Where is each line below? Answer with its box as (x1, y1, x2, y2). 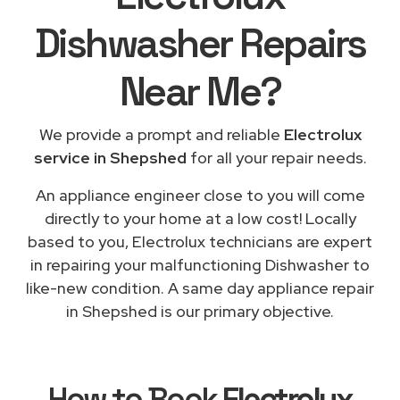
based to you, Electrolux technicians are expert (28, 230, 372, 252)
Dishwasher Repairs (34, 17, 366, 69)
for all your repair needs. (186, 146, 367, 168)
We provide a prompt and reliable (38, 123, 284, 145)
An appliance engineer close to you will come (35, 184, 365, 205)
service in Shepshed (33, 146, 187, 168)
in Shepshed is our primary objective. (66, 300, 334, 321)
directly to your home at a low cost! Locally (44, 207, 356, 229)
